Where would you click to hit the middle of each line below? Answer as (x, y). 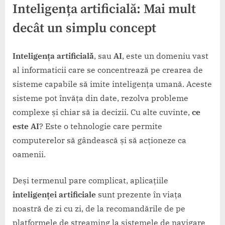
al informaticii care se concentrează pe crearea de (108, 70)
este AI (26, 126)
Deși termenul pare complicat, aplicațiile (90, 180)
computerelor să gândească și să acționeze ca (99, 140)
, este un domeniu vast (165, 55)
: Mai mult (166, 10)
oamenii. (29, 154)
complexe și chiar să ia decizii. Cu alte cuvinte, (102, 112)
